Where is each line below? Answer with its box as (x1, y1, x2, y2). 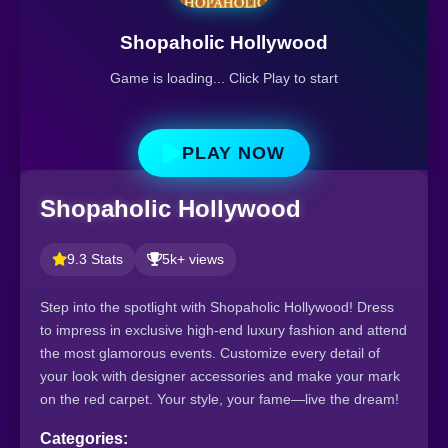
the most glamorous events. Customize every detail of (40, 344, 380, 361)
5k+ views (162, 251, 224, 267)
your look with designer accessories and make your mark (40, 367, 400, 384)
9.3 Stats (67, 251, 123, 267)
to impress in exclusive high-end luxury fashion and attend (40, 321, 407, 338)
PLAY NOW (182, 142, 285, 163)
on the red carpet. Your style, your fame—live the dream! (40, 390, 399, 407)
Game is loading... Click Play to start (110, 70, 338, 87)
